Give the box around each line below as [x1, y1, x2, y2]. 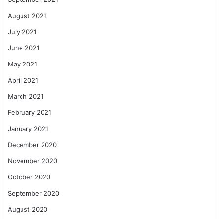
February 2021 [8, 109, 51, 117]
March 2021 [8, 92, 44, 101]
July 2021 [8, 28, 37, 36]
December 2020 [8, 141, 57, 149]
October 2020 [8, 173, 50, 181]
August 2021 [8, 12, 46, 20]
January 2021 [8, 125, 48, 133]
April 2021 [8, 76, 38, 85]
